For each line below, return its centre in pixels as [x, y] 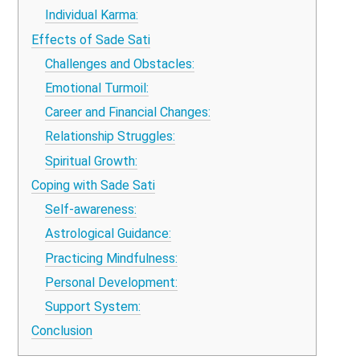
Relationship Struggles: [110, 137]
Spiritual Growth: [91, 161]
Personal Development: [111, 282]
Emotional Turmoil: [96, 88]
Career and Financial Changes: [127, 112]
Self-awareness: [90, 210]
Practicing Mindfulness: [111, 258]
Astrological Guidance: [108, 234]
